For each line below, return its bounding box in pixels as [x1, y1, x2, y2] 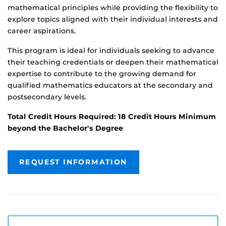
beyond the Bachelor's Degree [8, 124, 123, 133]
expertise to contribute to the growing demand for [8, 69, 196, 79]
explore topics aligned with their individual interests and [8, 15, 218, 24]
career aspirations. [8, 26, 76, 36]
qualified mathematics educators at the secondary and [8, 81, 213, 90]
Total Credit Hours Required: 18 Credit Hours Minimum [8, 112, 216, 122]
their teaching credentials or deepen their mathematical [8, 58, 218, 67]
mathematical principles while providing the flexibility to [8, 3, 218, 13]
